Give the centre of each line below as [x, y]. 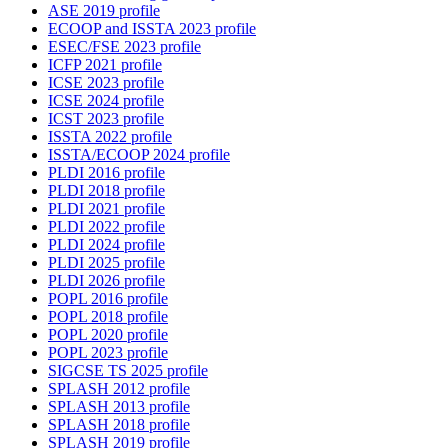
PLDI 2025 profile [106, 263]
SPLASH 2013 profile [119, 407]
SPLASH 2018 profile [119, 425]
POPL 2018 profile [108, 317]
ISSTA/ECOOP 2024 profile [139, 155]
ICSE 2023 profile [106, 83]
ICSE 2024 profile [106, 101]
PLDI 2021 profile [106, 209]
